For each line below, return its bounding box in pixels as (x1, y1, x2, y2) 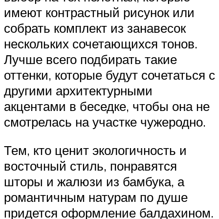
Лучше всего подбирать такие (4, 51, 177, 67)
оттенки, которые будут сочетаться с (4, 67, 215, 83)
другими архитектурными (4, 83, 153, 99)
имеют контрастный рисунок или (4, 4, 195, 21)
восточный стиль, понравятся (4, 157, 177, 174)
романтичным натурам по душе (4, 189, 188, 205)
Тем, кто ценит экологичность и (4, 142, 187, 158)
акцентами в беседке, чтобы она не (4, 98, 210, 114)
